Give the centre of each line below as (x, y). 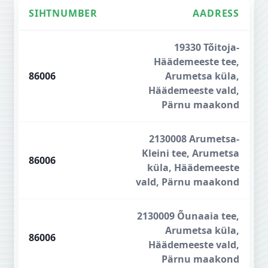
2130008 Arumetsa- (194, 139)
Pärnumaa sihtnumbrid (71, 37)
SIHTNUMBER (63, 13)
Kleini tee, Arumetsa (191, 153)
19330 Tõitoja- (207, 47)
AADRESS (216, 13)
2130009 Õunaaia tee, (188, 216)
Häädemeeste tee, (197, 62)
